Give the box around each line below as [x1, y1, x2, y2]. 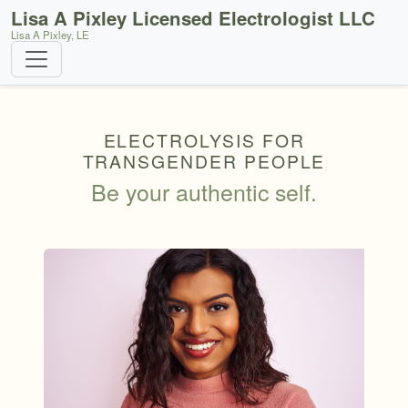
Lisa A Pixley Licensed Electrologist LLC [11, 5, 375, 31]
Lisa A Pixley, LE [11, 27, 89, 42]
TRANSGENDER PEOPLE [82, 148, 326, 173]
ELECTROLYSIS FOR [103, 127, 305, 152]
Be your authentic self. [91, 175, 317, 208]
